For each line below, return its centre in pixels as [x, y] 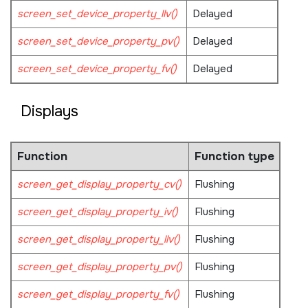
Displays [50, 111]
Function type [234, 157]
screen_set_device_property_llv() [97, 13]
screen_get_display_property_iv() [97, 212]
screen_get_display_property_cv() [99, 185]
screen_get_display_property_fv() [98, 295]
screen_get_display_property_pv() [99, 267]
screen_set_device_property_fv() [97, 68]
